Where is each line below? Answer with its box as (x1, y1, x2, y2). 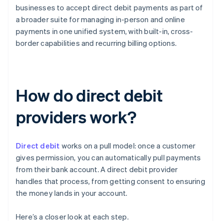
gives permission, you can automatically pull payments (16, 152, 201, 163)
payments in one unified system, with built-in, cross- (16, 26, 193, 37)
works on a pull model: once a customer (60, 141, 196, 151)
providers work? (16, 106, 137, 128)
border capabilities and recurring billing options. (16, 38, 177, 48)
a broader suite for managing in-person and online (16, 14, 185, 25)
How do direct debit (16, 84, 163, 106)
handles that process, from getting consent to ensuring (16, 176, 205, 186)
